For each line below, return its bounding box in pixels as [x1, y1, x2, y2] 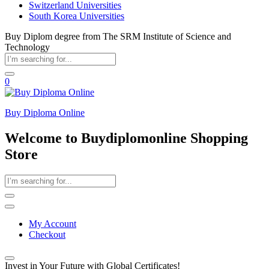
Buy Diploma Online [5, 107, 85, 118]
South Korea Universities [29, 11, 124, 21]
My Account [29, 218, 76, 229]
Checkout [29, 229, 65, 240]
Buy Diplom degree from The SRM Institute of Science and [5, 31, 231, 41]
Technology [5, 42, 50, 52]
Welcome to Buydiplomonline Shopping [5, 130, 248, 146]
